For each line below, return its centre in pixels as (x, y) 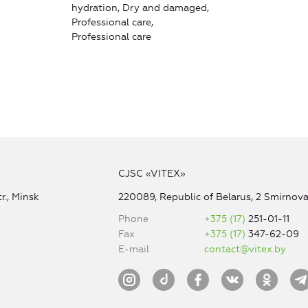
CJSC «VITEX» (152, 174)
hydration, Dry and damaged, (140, 8)
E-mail (133, 250)
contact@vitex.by (245, 250)
